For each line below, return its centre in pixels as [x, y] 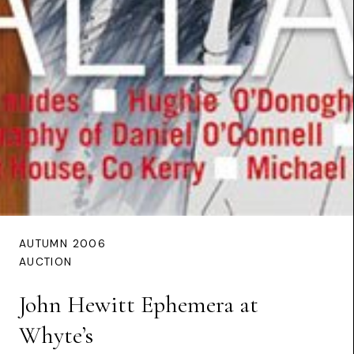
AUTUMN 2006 [62, 244]
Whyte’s [56, 336]
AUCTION [46, 262]
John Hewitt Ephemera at [139, 305]
